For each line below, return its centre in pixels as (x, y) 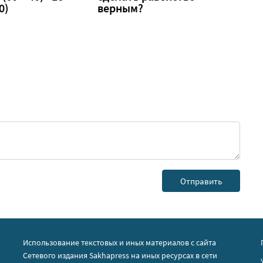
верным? (121, 9)
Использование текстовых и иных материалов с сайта (120, 243)
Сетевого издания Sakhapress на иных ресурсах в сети (120, 256)
